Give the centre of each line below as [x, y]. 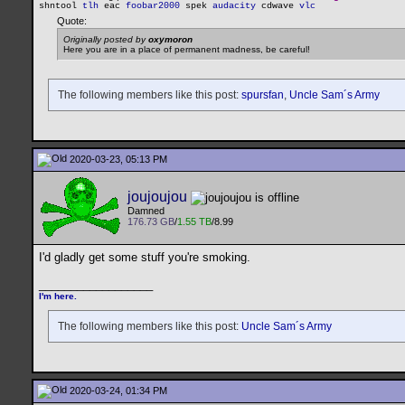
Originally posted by [106, 40]
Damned [146, 211]
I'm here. [59, 296]
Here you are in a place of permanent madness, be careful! [187, 50]
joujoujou [157, 197]
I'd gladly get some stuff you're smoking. [146, 257]
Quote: [72, 21]
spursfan [263, 95]
